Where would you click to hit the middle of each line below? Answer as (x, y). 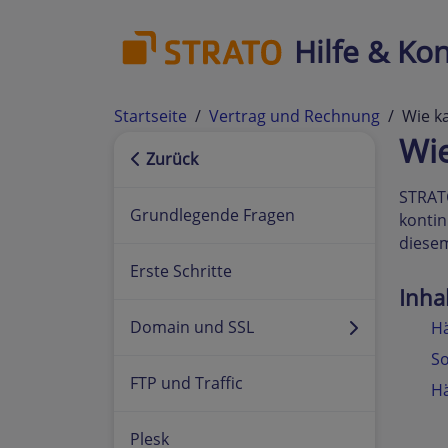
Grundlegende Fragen (212, 215)
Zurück (170, 159)
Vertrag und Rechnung (294, 115)
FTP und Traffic (186, 383)
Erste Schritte (181, 271)
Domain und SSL (192, 327)
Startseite (150, 115)
